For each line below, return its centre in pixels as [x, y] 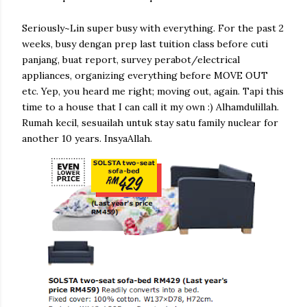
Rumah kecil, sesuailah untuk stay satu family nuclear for [150, 123]
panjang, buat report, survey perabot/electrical [131, 60]
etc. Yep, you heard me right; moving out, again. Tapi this [153, 91]
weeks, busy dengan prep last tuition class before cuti [145, 44]
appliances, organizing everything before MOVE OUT [145, 75]
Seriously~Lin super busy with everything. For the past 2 [153, 28]
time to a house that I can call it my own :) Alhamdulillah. [150, 107]
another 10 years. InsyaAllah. [87, 138]
